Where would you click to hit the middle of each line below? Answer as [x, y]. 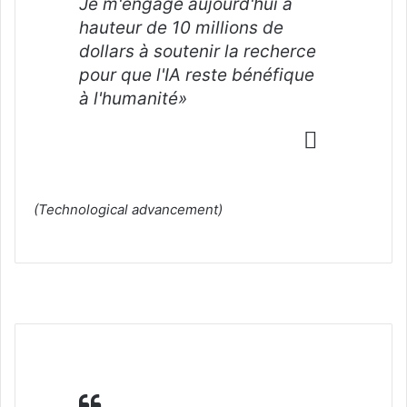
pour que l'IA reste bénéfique [197, 74]
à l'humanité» [133, 98]
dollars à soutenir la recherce [198, 51]
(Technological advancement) [128, 209]
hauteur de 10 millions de [181, 27]
